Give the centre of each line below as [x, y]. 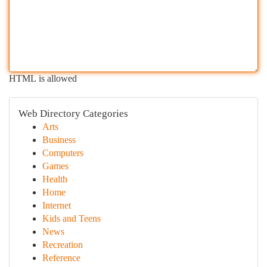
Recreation [63, 245]
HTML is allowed [43, 78]
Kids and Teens [72, 218]
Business [59, 140]
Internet [57, 205]
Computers [63, 153]
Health [55, 179]
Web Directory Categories [73, 114]
